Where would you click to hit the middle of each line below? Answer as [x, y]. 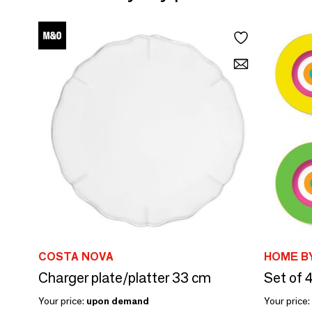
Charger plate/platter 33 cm [125, 278]
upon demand [118, 301]
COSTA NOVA [76, 256]
